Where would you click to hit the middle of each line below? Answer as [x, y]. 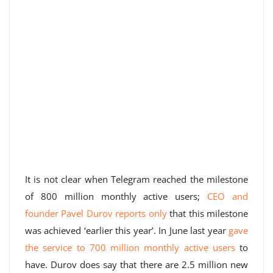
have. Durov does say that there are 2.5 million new [136, 264]
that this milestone [207, 213]
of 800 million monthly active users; [116, 196]
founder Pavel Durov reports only [96, 213]
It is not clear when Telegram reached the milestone [136, 179]
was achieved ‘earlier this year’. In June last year [127, 230]
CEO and [228, 196]
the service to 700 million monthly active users [130, 247]
